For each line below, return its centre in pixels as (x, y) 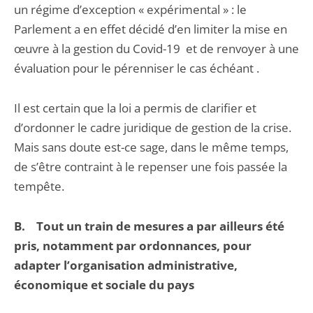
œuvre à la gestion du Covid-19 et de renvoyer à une (156, 49)
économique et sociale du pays (104, 285)
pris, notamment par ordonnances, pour (133, 246)
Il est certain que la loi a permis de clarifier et (135, 108)
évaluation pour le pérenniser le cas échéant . (137, 68)
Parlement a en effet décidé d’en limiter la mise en (151, 29)
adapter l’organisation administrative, (126, 265)
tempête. (39, 186)
